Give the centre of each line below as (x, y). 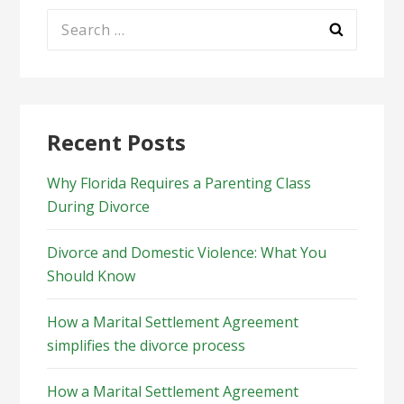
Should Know (92, 275)
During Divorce (99, 206)
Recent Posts (117, 142)
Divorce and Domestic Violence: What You (187, 252)
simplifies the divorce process (147, 345)
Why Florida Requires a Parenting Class (179, 183)
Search (69, 19)
